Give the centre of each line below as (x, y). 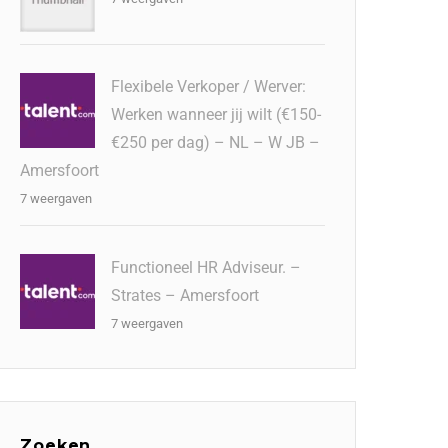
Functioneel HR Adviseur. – (206, 267)
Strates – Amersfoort (185, 295)
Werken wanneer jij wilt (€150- (216, 114)
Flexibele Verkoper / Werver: (209, 86)
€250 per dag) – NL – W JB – (216, 142)
